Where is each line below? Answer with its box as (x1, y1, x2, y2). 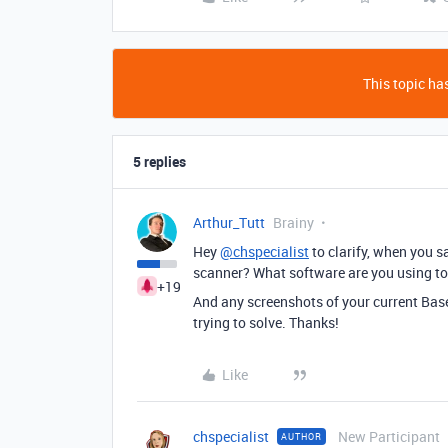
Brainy (273, 213, 314, 232)
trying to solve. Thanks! (193, 313, 342, 332)
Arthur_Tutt (193, 213, 265, 232)
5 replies (133, 152, 186, 171)
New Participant (338, 427, 440, 446)
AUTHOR (281, 430, 322, 443)
